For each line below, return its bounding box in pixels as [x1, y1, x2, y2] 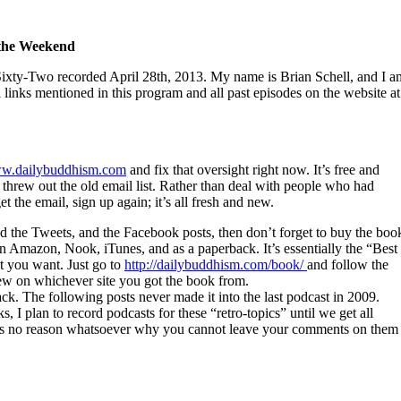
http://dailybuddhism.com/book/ [124, 256, 307, 272]
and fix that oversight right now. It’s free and [126, 161, 380, 177]
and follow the [307, 256, 388, 272]
